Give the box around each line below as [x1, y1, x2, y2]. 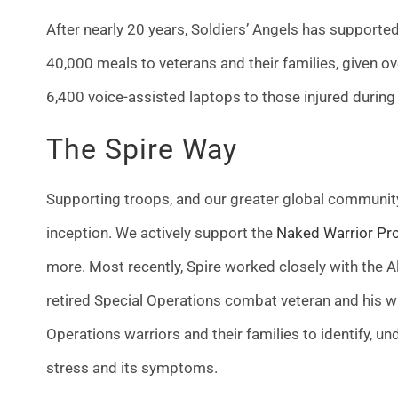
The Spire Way [45, 131, 237, 166]
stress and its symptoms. [45, 358, 221, 377]
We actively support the [115, 223, 276, 242]
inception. [45, 223, 115, 242]
